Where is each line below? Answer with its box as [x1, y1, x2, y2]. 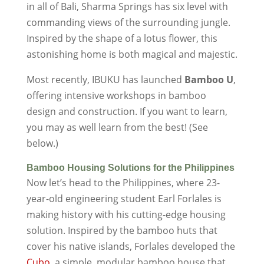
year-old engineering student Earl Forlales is [26, 192, 222, 205]
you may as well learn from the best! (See [26, 120, 208, 134]
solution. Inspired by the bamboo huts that [26, 223, 217, 237]
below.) [26, 136, 58, 150]
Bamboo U [184, 72, 233, 86]
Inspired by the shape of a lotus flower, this [26, 31, 217, 45]
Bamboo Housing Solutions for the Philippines [26, 162, 235, 173]
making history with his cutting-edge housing [26, 207, 226, 221]
